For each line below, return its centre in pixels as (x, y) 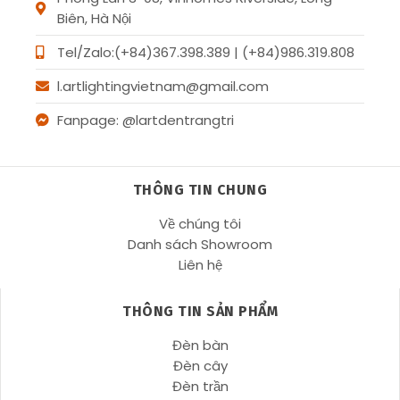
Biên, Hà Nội (94, 19)
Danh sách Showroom (200, 245)
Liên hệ (200, 265)
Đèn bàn (200, 346)
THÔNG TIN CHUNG (200, 190)
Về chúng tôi (200, 224)
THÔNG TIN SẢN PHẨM (200, 312)
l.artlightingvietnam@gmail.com (162, 87)
